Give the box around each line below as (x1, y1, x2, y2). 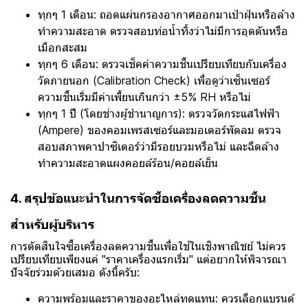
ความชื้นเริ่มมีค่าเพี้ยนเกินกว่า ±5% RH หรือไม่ (38, 89, 251, 104)
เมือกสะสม (38, 40, 87, 54)
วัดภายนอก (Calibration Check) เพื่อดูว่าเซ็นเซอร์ (38, 73, 270, 87)
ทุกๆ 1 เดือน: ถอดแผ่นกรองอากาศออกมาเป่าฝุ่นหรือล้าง (38, 7, 295, 21)
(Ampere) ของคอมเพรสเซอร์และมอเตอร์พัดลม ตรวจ (38, 122, 281, 137)
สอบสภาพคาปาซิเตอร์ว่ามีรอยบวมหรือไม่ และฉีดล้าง (38, 139, 279, 153)
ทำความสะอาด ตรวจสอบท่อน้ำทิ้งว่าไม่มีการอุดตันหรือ (38, 23, 288, 38)
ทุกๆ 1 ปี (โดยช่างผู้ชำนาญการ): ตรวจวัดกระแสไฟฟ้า (38, 106, 280, 120)
